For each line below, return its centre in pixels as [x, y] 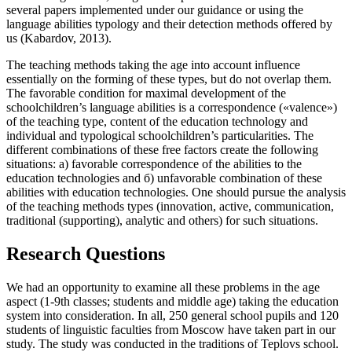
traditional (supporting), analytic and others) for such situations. [162, 220]
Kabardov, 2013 [64, 38]
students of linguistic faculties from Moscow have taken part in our [171, 329]
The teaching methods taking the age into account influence [153, 64]
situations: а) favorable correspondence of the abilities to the [154, 163]
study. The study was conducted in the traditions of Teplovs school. [172, 343]
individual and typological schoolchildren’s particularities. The [160, 135]
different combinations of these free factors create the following [162, 149]
